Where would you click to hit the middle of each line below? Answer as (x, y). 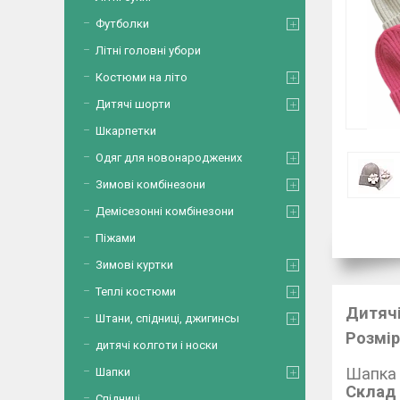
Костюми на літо (142, 77)
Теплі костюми (136, 292)
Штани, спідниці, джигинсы (167, 318)
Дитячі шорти (133, 104)
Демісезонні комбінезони (165, 211)
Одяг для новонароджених (169, 158)
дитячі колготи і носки (157, 345)
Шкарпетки (126, 131)
